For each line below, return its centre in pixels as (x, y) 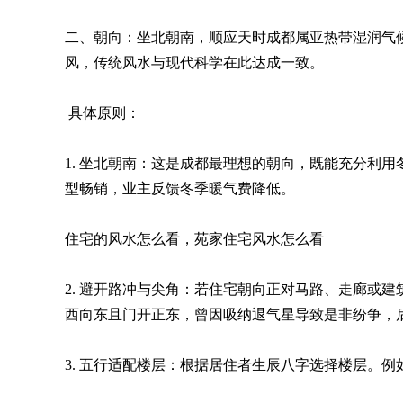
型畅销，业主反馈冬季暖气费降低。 (180, 188)
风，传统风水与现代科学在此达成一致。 (194, 63)
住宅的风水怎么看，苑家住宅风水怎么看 (194, 239)
